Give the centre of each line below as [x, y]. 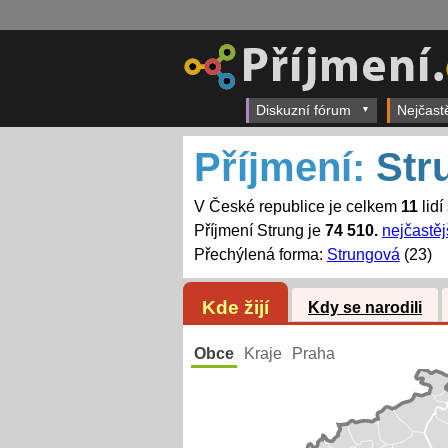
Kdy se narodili [364, 308]
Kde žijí [235, 307]
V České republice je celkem [297, 207]
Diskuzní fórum [303, 110]
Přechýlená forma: [260, 255]
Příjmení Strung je [259, 231]
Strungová [363, 255]
